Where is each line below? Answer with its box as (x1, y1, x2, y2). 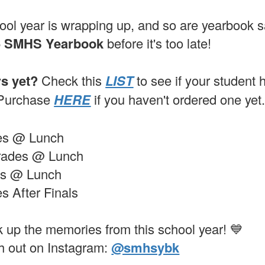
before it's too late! (104, 33, 212, 52)
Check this (41, 70, 106, 89)
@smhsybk (111, 237, 180, 257)
